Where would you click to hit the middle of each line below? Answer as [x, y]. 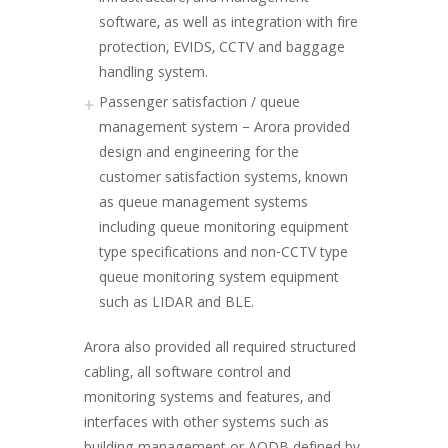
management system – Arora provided [224, 129]
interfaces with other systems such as [206, 424]
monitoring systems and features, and [207, 399]
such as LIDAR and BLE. [176, 304]
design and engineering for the [199, 154]
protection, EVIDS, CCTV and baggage [222, 49]
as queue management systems [203, 204]
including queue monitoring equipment [224, 229]
